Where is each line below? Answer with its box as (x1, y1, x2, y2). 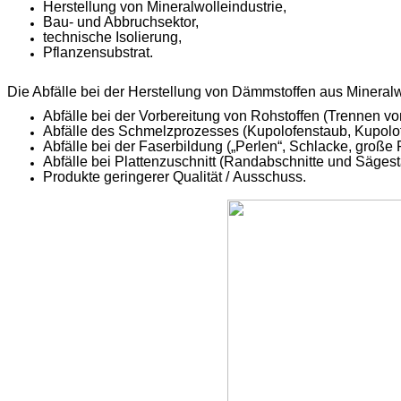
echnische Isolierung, (47, 30, 182, 46)
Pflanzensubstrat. (43, 45, 153, 61)
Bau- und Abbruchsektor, (43, 14, 199, 30)
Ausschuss (233, 168, 303, 184)
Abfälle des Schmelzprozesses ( (43, 123, 247, 139)
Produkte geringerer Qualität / (43, 168, 233, 184)
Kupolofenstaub (247, 123, 347, 139)
